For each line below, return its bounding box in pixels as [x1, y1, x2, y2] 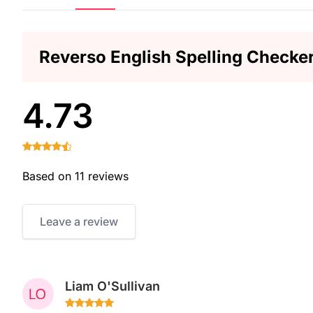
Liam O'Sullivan [64, 279, 160, 293]
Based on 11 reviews [22, 169, 129, 183]
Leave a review [40, 214, 118, 228]
